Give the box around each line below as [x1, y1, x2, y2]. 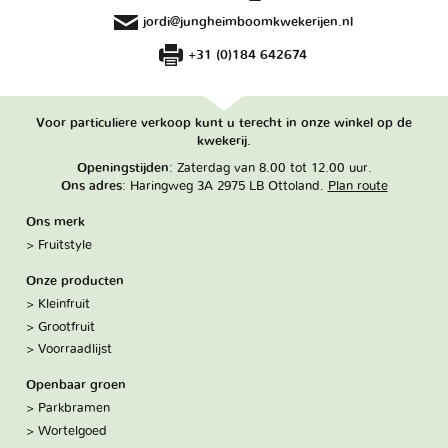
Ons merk [26, 215, 86, 230]
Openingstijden [76, 160, 169, 175]
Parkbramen [38, 400, 111, 415]
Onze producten [26, 274, 125, 289]
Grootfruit [38, 319, 96, 334]
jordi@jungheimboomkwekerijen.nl [142, 14, 353, 29]
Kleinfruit [38, 296, 91, 311]
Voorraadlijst [38, 342, 113, 357]
